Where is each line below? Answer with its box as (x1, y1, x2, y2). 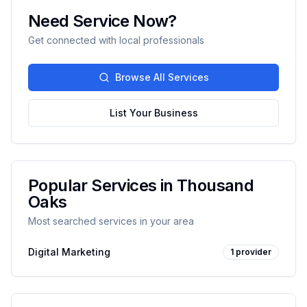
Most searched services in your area (28, 215, 194, 227)
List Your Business (109, 107, 198, 119)
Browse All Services (114, 71, 209, 83)
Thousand (177, 175, 254, 195)
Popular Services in (28, 175, 177, 195)
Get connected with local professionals (28, 34, 204, 46)
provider (236, 247, 271, 257)
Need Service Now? (28, 11, 177, 31)
